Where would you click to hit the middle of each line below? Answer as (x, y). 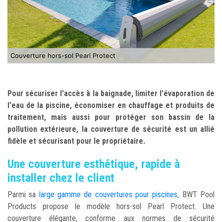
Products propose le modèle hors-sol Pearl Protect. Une (111, 206)
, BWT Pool (196, 194)
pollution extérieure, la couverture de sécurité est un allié (111, 129)
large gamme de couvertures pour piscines (108, 194)
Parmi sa (23, 194)
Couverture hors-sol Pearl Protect (63, 55)
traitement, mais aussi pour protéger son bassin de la (111, 117)
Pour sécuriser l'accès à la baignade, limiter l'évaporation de (111, 93)
